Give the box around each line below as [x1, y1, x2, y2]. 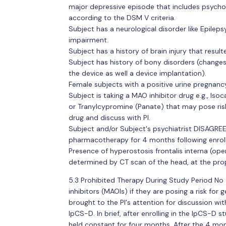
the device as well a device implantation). [68, 68, 206, 78]
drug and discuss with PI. [68, 112, 150, 122]
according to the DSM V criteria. [68, 13, 176, 22]
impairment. [68, 35, 108, 44]
